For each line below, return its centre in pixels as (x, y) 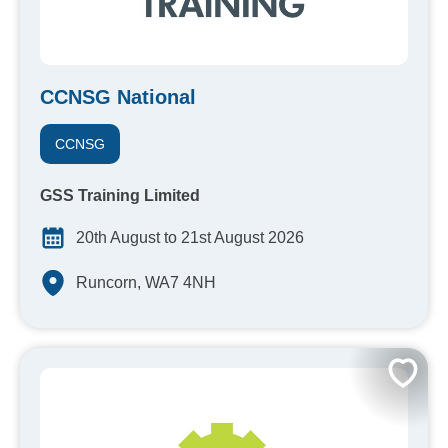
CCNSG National (118, 97)
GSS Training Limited (120, 196)
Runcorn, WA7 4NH (146, 283)
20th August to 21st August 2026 (190, 238)
